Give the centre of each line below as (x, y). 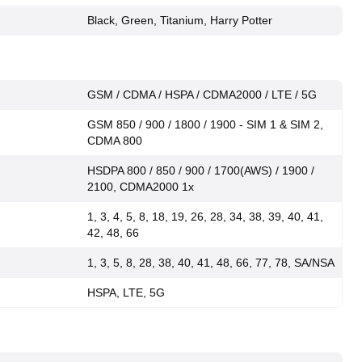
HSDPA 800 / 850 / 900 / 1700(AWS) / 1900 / (201, 170)
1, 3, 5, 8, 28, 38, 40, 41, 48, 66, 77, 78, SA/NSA (211, 263)
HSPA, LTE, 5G (126, 293)
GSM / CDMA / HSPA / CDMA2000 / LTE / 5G (202, 95)
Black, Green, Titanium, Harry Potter (180, 20)
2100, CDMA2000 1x (141, 187)
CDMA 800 (115, 141)
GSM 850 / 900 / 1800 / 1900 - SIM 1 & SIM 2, (205, 124)
